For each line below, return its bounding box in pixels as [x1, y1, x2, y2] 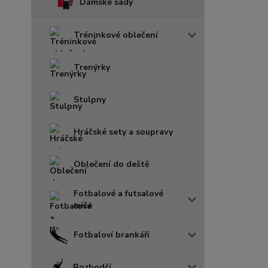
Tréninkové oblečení [74, 29, 158, 41]
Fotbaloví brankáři [74, 229, 150, 240]
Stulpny [74, 94, 106, 105]
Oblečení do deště [74, 159, 150, 170]
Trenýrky [74, 62, 110, 73]
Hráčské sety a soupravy [74, 126, 173, 138]
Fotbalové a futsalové [74, 188, 163, 199]
